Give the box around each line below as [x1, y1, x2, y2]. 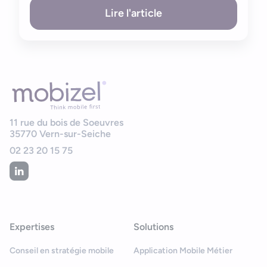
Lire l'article [105, 6, 162, 20]
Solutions [133, 221, 173, 233]
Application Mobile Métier [133, 246, 232, 256]
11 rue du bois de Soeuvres [10, 116, 123, 128]
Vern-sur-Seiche [39, 128, 111, 139]
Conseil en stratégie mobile [10, 246, 114, 256]
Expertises [10, 221, 54, 233]
